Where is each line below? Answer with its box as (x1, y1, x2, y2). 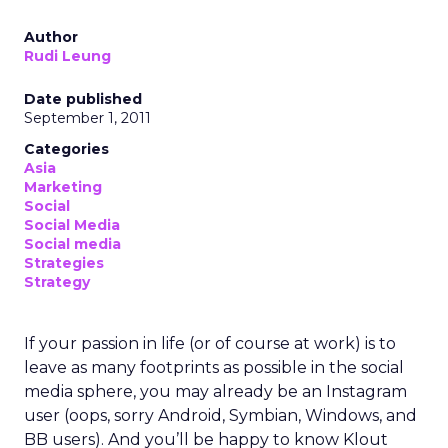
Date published (24, 90, 142, 108)
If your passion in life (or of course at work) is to (24, 334, 396, 353)
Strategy (24, 273, 90, 291)
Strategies (24, 254, 104, 272)
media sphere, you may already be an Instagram (24, 382, 407, 401)
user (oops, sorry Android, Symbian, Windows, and (24, 406, 417, 425)
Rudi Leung (24, 47, 111, 65)
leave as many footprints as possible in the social (24, 358, 404, 377)
